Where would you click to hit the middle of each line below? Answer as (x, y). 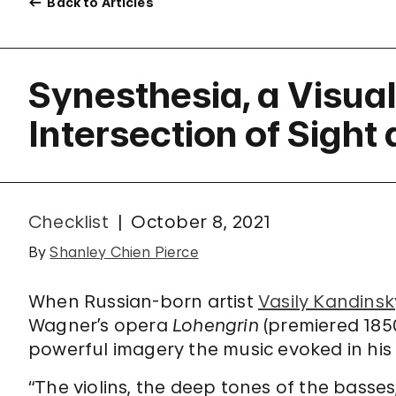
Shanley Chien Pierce (124, 252)
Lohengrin (218, 325)
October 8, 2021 (201, 222)
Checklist (69, 222)
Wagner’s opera (100, 325)
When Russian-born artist (143, 301)
